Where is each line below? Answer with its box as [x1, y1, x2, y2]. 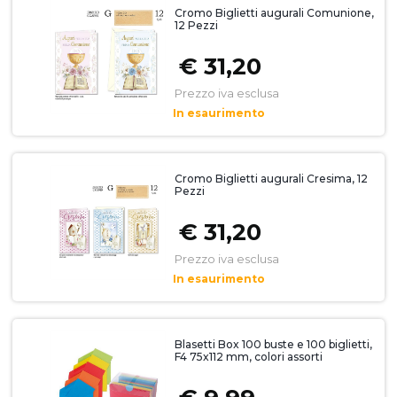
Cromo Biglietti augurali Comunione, [174, 6, 374, 20]
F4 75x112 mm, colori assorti [174, 350, 323, 364]
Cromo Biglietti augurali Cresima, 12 [174, 172, 368, 186]
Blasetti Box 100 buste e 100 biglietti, [174, 338, 372, 352]
